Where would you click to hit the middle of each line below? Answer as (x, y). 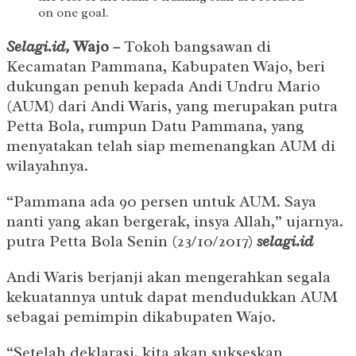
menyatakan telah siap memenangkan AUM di (171, 146)
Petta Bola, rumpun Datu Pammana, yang (155, 126)
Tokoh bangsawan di (195, 47)
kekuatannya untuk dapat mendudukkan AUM (172, 297)
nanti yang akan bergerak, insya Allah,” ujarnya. (175, 222)
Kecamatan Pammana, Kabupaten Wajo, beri (166, 67)
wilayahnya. (47, 166)
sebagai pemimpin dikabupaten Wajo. (141, 317)
